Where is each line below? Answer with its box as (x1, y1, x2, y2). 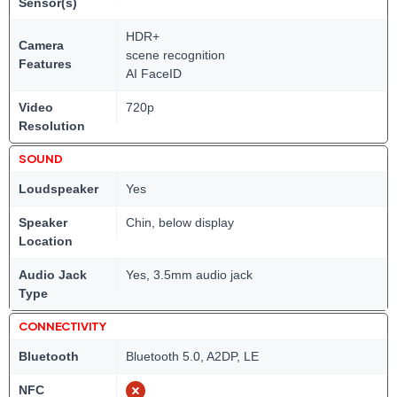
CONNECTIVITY (19, 319, 106, 333)
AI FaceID (126, 66, 182, 81)
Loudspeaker (19, 182, 98, 196)
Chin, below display (126, 215, 234, 230)
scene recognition (126, 48, 225, 62)
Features (19, 57, 72, 71)
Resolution (19, 119, 85, 133)
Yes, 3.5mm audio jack (126, 268, 253, 282)
